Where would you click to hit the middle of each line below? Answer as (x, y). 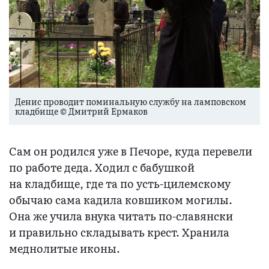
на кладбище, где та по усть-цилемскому (120, 184)
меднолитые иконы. (65, 249)
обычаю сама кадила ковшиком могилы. (121, 200)
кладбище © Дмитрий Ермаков (81, 111)
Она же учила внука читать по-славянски (121, 216)
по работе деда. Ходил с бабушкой (102, 168)
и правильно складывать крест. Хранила (119, 232)
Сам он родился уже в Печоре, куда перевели (131, 151)
